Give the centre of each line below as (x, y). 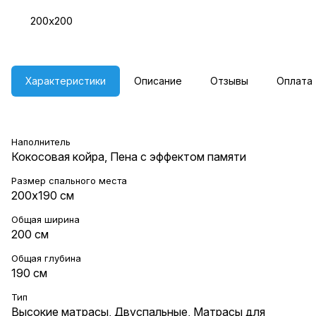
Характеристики (66, 80)
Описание (158, 80)
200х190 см (43, 195)
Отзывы (229, 80)
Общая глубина (46, 258)
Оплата (294, 80)
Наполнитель (41, 141)
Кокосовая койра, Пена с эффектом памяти (129, 156)
